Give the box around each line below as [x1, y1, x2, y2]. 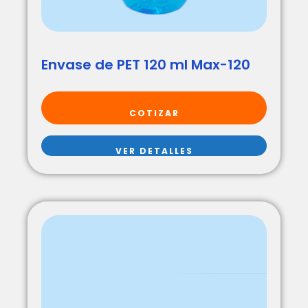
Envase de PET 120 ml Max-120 [41, 54, 250, 74]
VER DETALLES [115, 144, 193, 157]
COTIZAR [129, 107, 179, 119]
